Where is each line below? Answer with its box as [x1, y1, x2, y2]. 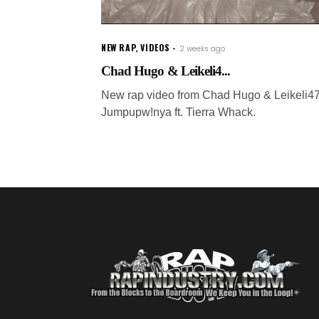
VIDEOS [140, 41, 171, 53]
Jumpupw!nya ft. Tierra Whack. [101, 105, 256, 118]
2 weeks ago [179, 43, 226, 54]
